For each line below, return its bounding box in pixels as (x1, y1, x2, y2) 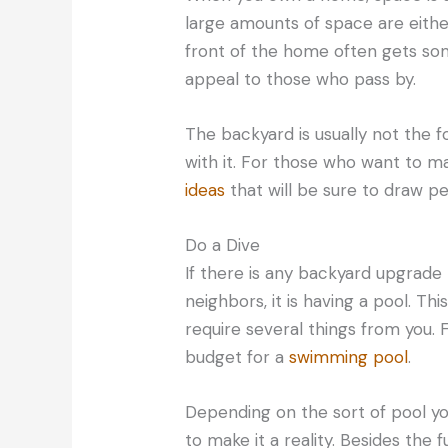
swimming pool (289, 346, 409, 369)
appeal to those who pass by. (185, 67, 417, 90)
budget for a (185, 346, 290, 369)
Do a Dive (185, 234, 261, 257)
